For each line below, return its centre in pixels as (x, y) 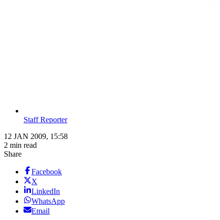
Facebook (47, 172)
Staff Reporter (45, 120)
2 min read (20, 145)
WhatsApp (48, 201)
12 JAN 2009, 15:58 (36, 137)
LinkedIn (46, 192)
